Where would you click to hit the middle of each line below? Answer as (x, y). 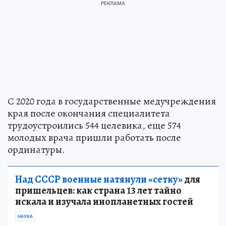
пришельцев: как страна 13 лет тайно (98, 190)
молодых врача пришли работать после (94, 137)
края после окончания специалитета (89, 113)
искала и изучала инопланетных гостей (104, 201)
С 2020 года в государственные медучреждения (112, 101)
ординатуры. (36, 149)
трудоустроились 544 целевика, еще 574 (94, 125)
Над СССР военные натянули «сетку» (99, 179)
